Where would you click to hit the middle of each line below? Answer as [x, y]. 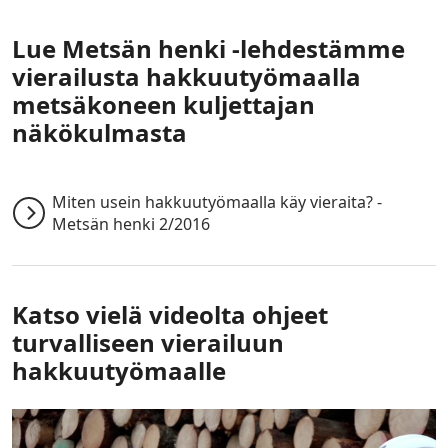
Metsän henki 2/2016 [131, 224]
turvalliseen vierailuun [148, 342]
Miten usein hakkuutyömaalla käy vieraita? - [217, 202]
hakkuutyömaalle [119, 370]
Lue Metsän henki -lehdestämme [208, 48]
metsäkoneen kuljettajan [163, 104]
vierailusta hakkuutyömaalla [186, 76]
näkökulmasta [99, 132]
